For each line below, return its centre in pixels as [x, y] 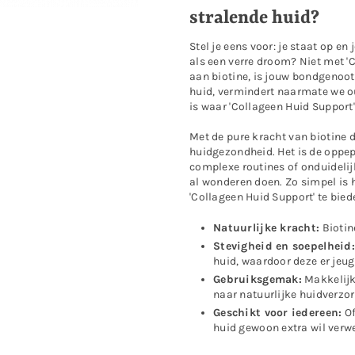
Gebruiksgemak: [258, 279]
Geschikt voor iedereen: [278, 312]
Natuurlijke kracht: [267, 227]
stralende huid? [254, 18]
